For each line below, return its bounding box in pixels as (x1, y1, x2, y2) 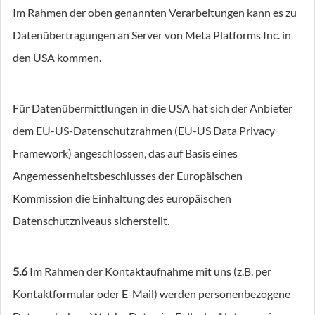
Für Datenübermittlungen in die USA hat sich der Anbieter (13, 101, 292, 115)
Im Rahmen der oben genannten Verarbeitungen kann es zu (13, 6, 297, 19)
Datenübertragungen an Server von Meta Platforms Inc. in (13, 28, 291, 41)
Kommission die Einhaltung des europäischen (13, 191, 231, 205)
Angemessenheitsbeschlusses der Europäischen (13, 169, 243, 182)
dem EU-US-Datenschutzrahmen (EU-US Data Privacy (13, 124, 275, 137)
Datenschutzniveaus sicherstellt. (13, 214, 169, 227)
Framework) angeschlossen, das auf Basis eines (13, 146, 238, 160)
